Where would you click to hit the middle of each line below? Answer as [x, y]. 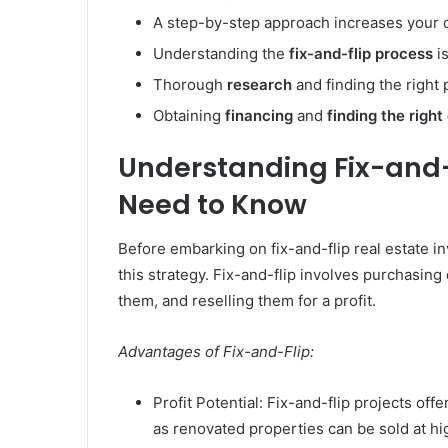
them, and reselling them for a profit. [247, 301]
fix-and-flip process [361, 53]
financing [259, 115]
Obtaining [189, 115]
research [259, 84]
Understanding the [221, 53]
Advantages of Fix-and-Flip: [216, 352]
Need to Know [212, 204]
